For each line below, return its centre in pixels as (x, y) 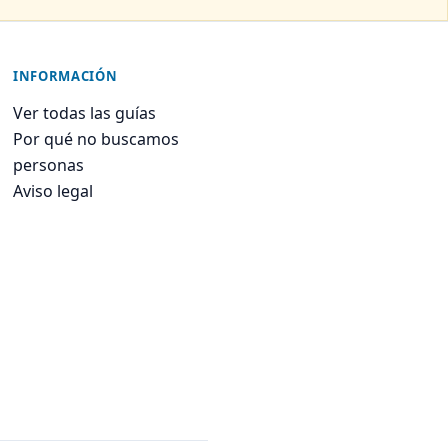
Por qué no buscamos (96, 139)
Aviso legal (53, 191)
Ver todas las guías (84, 113)
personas (48, 165)
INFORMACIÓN (65, 76)
